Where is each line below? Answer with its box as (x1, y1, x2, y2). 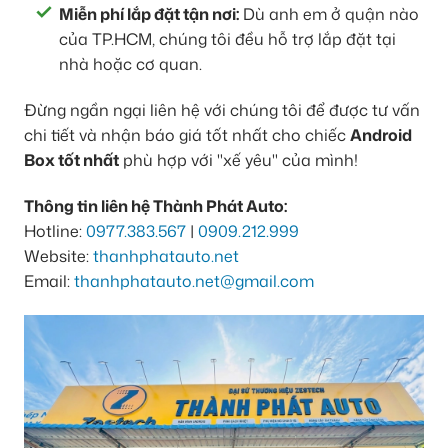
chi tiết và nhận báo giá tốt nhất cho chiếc (24, 124, 350, 147)
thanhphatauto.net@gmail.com (74, 269, 314, 292)
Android (350, 124, 412, 147)
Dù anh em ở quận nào (239, 3, 419, 26)
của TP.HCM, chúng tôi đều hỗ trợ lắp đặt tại (59, 28, 396, 51)
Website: (24, 244, 93, 267)
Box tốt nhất (24, 149, 119, 172)
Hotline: (24, 219, 86, 242)
